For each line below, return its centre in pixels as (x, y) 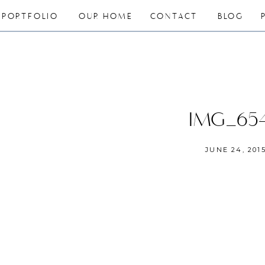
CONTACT (174, 16)
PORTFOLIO (30, 16)
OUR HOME (106, 16)
